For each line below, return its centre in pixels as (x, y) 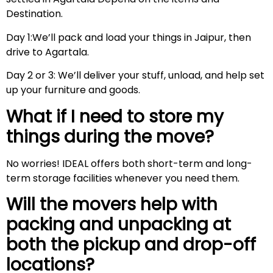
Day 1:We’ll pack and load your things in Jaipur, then (129, 37)
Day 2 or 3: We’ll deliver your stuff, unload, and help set (135, 76)
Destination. (34, 14)
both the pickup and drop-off (131, 245)
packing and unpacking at (119, 225)
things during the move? (114, 136)
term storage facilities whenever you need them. (123, 178)
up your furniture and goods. (76, 90)
